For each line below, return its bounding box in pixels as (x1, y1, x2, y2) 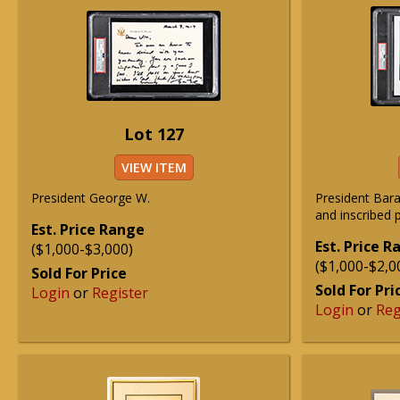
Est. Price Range (31, 220, 145, 239)
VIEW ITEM (121, 159, 187, 176)
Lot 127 (123, 123, 184, 145)
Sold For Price (31, 263, 127, 283)
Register (92, 283, 148, 303)
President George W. (31, 189, 150, 206)
